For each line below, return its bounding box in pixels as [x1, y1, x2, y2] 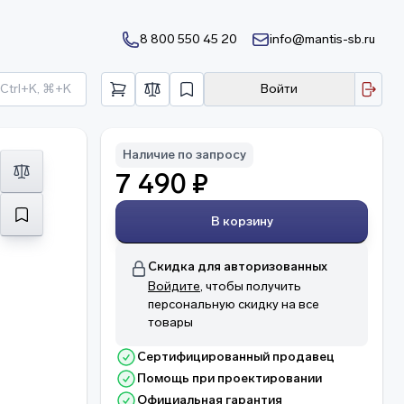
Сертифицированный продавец [137, 349, 335, 364]
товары [148, 315, 193, 330]
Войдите [148, 279, 200, 294]
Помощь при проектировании [137, 371, 322, 386]
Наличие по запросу [123, 147, 246, 162]
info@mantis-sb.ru [270, 32, 375, 47]
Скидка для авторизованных [148, 259, 327, 274]
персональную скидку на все [148, 297, 319, 312]
